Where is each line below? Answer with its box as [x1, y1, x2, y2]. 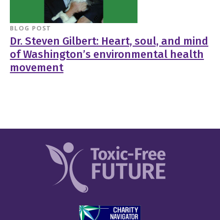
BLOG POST [10, 24, 52, 33]
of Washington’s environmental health [10, 48, 204, 61]
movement [10, 61, 64, 75]
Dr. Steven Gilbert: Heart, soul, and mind [10, 35, 209, 48]
